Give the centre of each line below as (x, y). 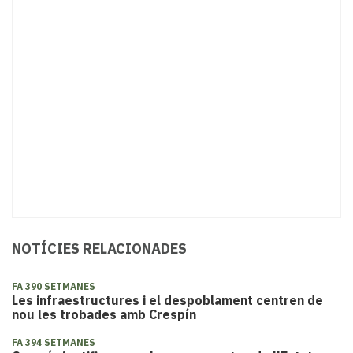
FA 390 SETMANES (54, 287)
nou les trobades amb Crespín (104, 315)
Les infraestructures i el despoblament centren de (167, 301)
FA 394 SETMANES (54, 343)
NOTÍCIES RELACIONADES (99, 249)
